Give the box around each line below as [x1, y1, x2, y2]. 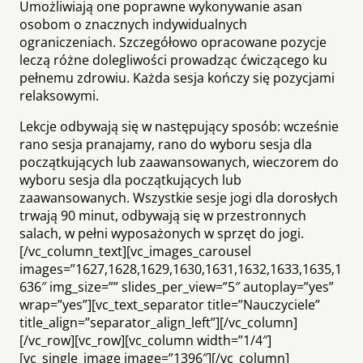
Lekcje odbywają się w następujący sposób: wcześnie [19, 117, 339, 135]
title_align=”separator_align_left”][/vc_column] [19, 313, 297, 331]
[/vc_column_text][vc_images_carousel [19, 241, 251, 260]
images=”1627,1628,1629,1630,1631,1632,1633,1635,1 [19, 259, 342, 278]
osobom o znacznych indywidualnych [19, 15, 247, 33]
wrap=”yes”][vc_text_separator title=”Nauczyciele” [19, 295, 320, 314]
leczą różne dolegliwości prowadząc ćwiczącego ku [19, 50, 327, 69]
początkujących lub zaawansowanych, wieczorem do [19, 152, 339, 171]
